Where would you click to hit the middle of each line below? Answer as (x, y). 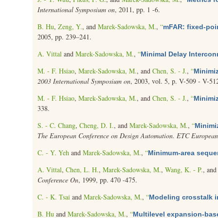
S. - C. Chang (57, 125)
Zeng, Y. (70, 27)
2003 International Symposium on (84, 81)
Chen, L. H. (82, 170)
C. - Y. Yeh (54, 153)
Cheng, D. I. (97, 125)
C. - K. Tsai (54, 197)
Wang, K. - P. (184, 170)
